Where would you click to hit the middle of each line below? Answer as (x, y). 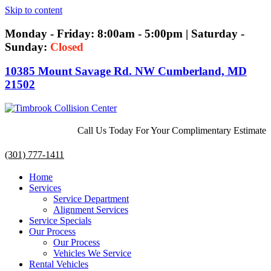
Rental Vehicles (59, 264)
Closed (67, 47)
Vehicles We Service (92, 253)
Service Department (91, 199)
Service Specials (60, 221)
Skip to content (34, 10)
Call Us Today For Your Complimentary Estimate (172, 131)
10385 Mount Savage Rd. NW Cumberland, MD (126, 71)
